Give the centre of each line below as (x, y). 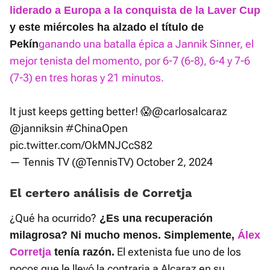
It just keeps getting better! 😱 (81, 111)
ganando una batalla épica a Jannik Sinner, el (146, 44)
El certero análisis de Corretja (101, 193)
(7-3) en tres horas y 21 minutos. (87, 78)
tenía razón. (83, 252)
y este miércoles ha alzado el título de (107, 27)
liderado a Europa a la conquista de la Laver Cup (135, 11)
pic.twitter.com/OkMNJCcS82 (81, 145)
